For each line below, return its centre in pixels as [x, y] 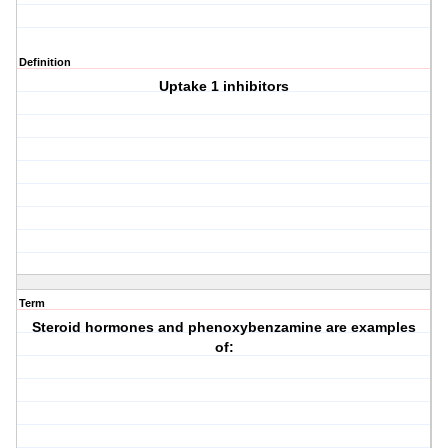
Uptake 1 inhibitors [224, 86]
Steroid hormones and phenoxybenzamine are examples [224, 327]
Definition [45, 62]
